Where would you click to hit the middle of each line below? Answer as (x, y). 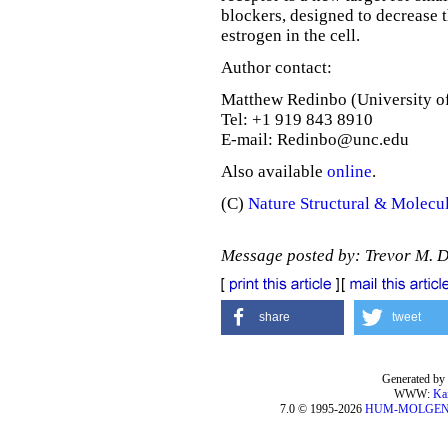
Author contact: (276, 67)
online (349, 171)
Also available (274, 171)
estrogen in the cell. (290, 35)
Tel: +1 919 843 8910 (297, 119)
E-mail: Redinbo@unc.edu (315, 139)
